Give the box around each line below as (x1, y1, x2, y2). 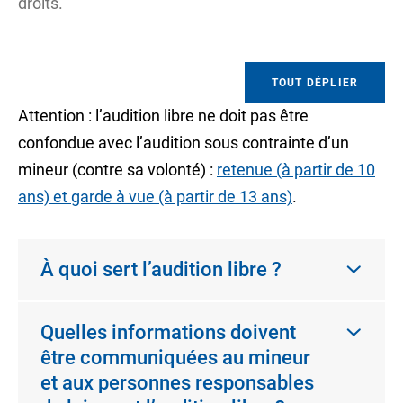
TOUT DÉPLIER (271, 76, 359, 89)
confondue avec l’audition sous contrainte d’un (18, 133, 349, 152)
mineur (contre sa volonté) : (18, 160, 217, 179)
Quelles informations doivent (40, 321, 296, 344)
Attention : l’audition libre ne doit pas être (18, 106, 309, 125)
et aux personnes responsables (40, 372, 314, 394)
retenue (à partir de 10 (217, 160, 375, 179)
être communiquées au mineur (40, 346, 310, 369)
